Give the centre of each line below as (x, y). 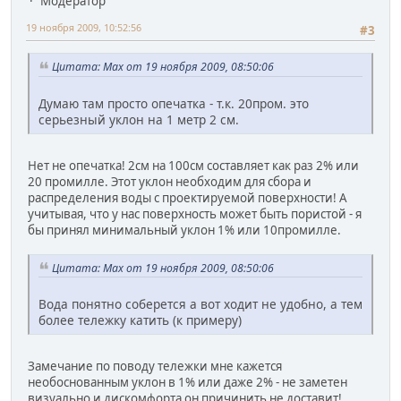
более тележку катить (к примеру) (140, 320)
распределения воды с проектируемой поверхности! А (188, 197)
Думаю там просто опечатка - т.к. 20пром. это (174, 103)
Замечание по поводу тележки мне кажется (155, 367)
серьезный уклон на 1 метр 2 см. (139, 119)
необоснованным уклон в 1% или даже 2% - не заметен (188, 383)
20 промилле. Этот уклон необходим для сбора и (170, 181)
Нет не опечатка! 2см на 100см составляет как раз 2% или (193, 165)
